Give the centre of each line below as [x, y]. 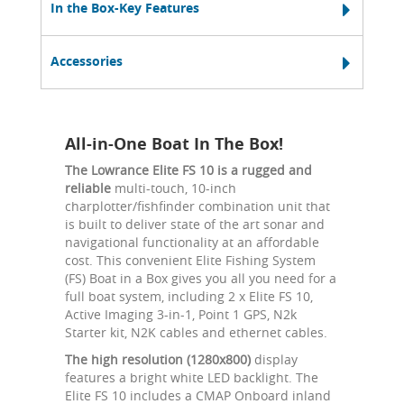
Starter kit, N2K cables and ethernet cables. [196, 332]
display [276, 359]
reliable [88, 188]
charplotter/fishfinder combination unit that [197, 206]
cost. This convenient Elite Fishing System [190, 260]
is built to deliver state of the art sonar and [195, 224]
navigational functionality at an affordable [192, 242]
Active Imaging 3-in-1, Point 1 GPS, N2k [181, 314]
